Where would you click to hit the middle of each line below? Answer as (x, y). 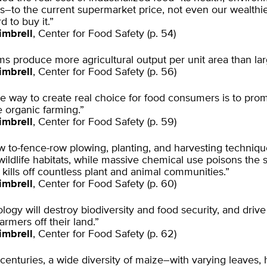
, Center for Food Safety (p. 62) (105, 234)
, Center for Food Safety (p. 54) (104, 34)
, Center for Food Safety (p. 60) (105, 184)
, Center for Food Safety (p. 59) (105, 122)
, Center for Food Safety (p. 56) (105, 72)
